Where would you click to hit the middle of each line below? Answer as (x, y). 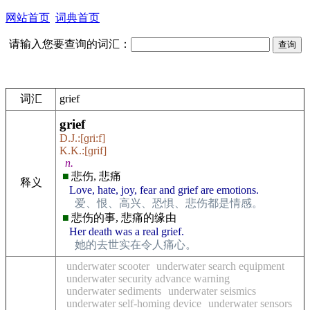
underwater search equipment (220, 266)
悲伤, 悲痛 (96, 176)
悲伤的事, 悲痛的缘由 (124, 218)
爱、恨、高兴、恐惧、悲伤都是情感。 (169, 203)
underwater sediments (114, 291)
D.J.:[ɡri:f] (82, 138)
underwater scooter (108, 266)
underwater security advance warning (148, 279)
